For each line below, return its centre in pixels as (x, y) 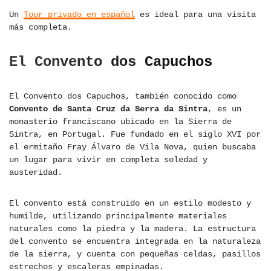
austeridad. (36, 173)
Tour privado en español (79, 15)
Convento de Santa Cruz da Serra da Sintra (108, 109)
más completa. (41, 28)
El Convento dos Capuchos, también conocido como (123, 96)
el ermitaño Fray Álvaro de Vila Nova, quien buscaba (132, 147)
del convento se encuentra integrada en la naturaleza (135, 242)
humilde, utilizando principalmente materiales (118, 216)
